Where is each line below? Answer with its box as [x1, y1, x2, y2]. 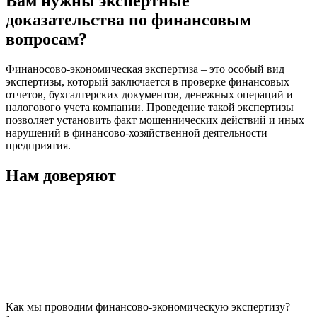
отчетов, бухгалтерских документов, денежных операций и [6, 88, 293, 100]
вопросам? [6, 29, 87, 48]
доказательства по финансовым [6, 10, 251, 29]
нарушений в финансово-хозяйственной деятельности [6, 126, 267, 139]
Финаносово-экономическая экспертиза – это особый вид [6, 62, 284, 75]
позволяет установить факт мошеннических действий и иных [6, 113, 304, 126]
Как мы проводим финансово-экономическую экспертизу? [6, 301, 290, 313]
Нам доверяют [6, 166, 116, 185]
